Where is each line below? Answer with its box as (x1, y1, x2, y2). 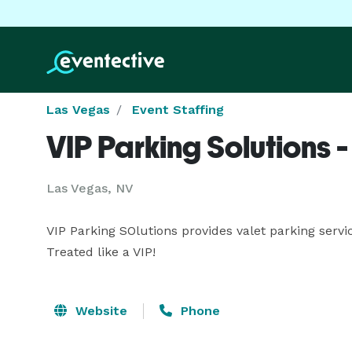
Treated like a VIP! (46, 244, 156, 259)
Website (71, 303, 127, 318)
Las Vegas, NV (46, 181, 134, 196)
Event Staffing (132, 102, 224, 117)
